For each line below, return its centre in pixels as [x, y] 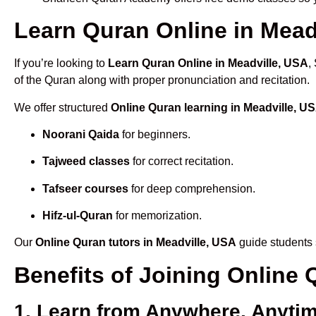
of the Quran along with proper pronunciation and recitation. [162, 80]
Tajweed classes [86, 162]
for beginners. [155, 134]
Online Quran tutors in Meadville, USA [136, 243]
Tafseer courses [85, 188]
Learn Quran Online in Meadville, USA [208, 63]
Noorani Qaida [81, 134]
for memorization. [157, 216]
